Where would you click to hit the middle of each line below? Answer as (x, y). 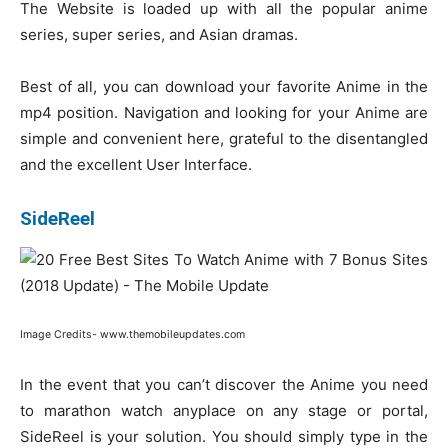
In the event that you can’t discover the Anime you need (224, 384)
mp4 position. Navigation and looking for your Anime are (224, 112)
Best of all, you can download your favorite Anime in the (224, 86)
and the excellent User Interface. (136, 164)
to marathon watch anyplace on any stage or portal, (224, 410)
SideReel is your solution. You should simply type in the (224, 436)
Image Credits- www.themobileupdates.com (132, 334)
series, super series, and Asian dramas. (159, 34)
